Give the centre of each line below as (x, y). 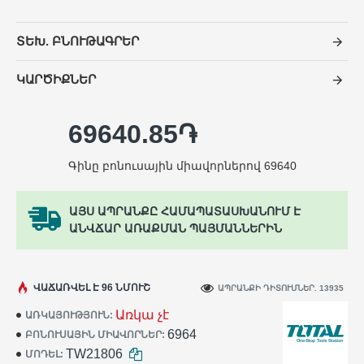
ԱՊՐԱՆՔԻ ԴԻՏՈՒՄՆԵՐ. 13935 (281, 288)
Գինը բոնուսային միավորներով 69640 (182, 166)
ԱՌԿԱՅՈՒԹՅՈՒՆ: (69, 315)
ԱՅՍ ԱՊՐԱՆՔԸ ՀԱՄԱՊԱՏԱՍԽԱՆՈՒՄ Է (185, 211)
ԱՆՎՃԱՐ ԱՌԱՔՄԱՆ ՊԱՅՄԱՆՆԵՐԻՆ (175, 228)
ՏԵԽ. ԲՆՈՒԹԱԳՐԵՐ (78, 41)
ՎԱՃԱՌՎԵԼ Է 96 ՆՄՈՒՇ (92, 288)
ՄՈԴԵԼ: (44, 354)
